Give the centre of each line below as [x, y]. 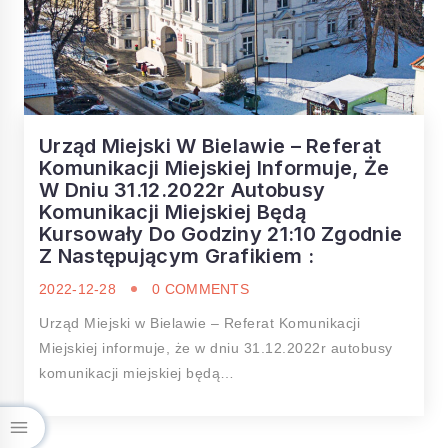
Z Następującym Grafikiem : [176, 256]
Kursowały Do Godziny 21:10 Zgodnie [221, 234]
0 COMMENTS [200, 289]
